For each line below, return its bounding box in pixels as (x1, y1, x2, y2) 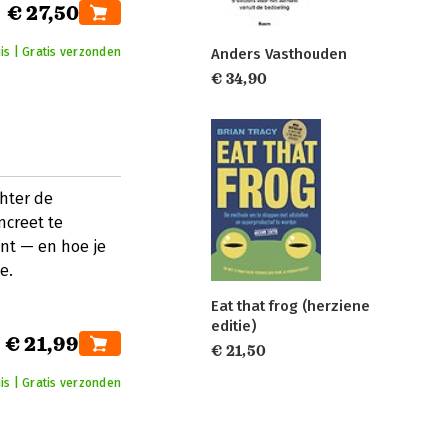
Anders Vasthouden (211, 44, 347, 63)
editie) (211, 317, 256, 336)
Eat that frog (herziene (211, 297, 370, 316)
